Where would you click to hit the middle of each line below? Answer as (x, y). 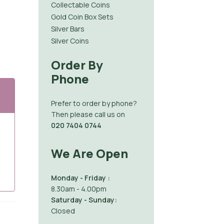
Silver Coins (70, 40)
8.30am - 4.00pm (78, 189)
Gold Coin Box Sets (82, 16)
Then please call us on (88, 114)
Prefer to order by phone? (94, 103)
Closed (63, 211)
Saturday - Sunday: (84, 200)
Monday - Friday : (80, 178)
